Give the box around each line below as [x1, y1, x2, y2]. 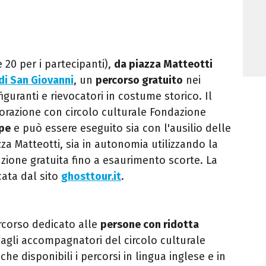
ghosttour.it [61, 170, 121, 183]
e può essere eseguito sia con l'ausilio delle [11, 122, 231, 135]
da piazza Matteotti [114, 58, 213, 71]
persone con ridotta [100, 218, 199, 232]
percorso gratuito [96, 74, 183, 87]
